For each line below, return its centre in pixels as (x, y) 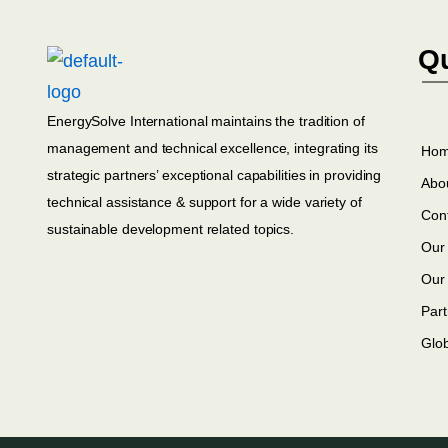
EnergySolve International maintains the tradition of (206, 121)
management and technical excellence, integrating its (212, 148)
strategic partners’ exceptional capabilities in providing (214, 175)
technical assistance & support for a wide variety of (204, 202)
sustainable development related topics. (171, 229)
